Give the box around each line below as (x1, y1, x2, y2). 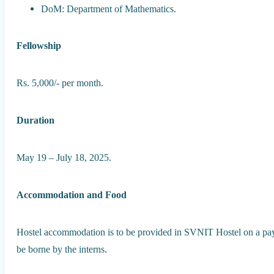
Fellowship (17, 40, 62, 52)
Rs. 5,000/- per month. (17, 77, 104, 89)
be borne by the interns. (17, 243, 108, 255)
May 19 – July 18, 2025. (17, 152, 112, 164)
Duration (17, 114, 55, 127)
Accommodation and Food (17, 188, 127, 201)
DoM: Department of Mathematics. (41, 2, 177, 15)
